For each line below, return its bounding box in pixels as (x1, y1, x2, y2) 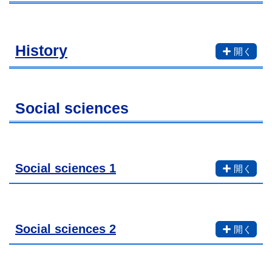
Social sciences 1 (15, 161, 116, 175)
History (15, 42, 67, 59)
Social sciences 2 (15, 222, 116, 236)
